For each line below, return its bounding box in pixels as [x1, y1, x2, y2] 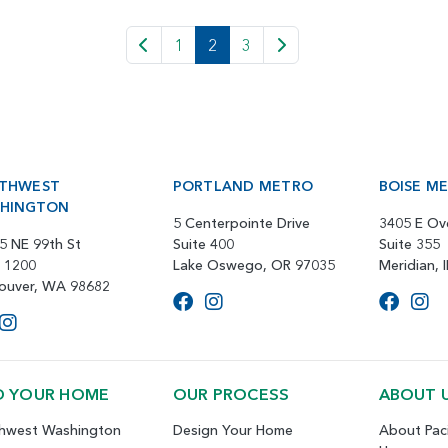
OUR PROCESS [172, 383, 290, 404]
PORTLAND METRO [172, 176, 314, 195]
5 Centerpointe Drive [172, 213, 310, 232]
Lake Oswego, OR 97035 [172, 255, 335, 274]
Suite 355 [378, 234, 440, 253]
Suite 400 [172, 234, 234, 253]
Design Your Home [172, 420, 293, 439]
